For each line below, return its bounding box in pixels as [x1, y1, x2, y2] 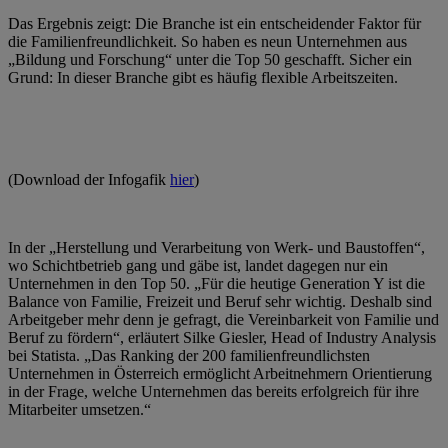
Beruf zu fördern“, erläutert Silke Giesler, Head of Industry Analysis [8, 328, 436, 346]
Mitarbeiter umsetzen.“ [8, 400, 151, 418]
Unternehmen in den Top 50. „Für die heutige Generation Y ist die [8, 274, 425, 292]
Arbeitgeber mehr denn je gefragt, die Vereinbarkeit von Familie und [8, 310, 439, 328]
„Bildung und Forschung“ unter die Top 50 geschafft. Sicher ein [8, 50, 412, 68]
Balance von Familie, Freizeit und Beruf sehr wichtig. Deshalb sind [8, 292, 432, 310]
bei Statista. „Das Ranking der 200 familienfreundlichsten [8, 346, 370, 364]
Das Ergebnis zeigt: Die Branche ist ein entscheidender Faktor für [8, 14, 421, 32]
